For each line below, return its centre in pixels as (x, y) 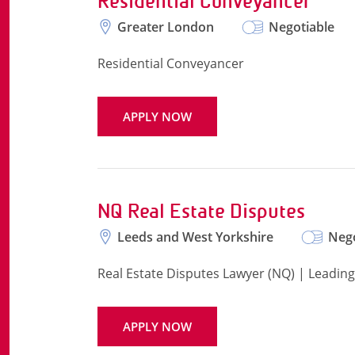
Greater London (166, 27)
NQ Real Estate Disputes (201, 211)
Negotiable (302, 27)
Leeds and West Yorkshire (195, 237)
